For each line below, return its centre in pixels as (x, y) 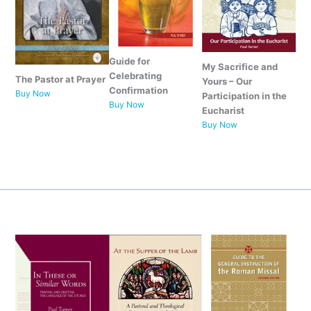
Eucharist (224, 110)
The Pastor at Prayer (60, 79)
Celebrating (135, 75)
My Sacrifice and (240, 66)
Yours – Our (227, 81)
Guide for (129, 61)
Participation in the (245, 95)
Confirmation (138, 90)
